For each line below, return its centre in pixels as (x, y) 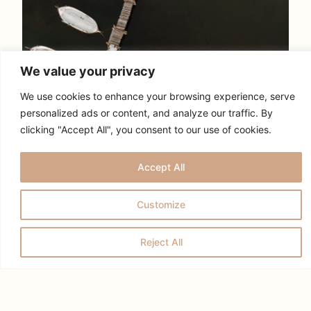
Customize (161, 204)
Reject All (161, 242)
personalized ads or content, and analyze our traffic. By (146, 112)
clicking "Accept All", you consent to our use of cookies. (146, 129)
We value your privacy (88, 71)
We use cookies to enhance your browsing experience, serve (158, 96)
